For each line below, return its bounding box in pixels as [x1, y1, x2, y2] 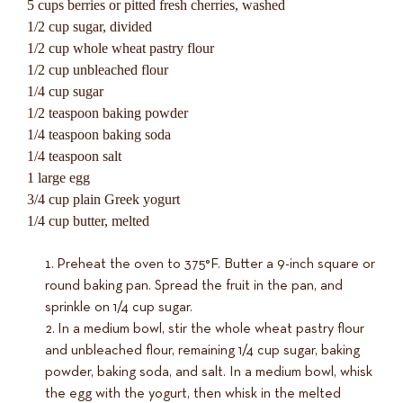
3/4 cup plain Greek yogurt [27, 191, 180, 207]
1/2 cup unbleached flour [27, 61, 168, 77]
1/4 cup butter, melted [27, 212, 149, 228]
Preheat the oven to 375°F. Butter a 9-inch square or [57, 256, 375, 272]
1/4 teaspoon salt [27, 148, 121, 164]
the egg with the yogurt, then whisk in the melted [45, 386, 341, 401]
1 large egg [27, 169, 90, 185]
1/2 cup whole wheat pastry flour [27, 40, 214, 56]
